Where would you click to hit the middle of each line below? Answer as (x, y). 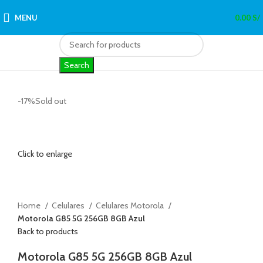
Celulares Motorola (131, 205)
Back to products (48, 231)
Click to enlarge (45, 154)
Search (77, 65)
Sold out (51, 101)
